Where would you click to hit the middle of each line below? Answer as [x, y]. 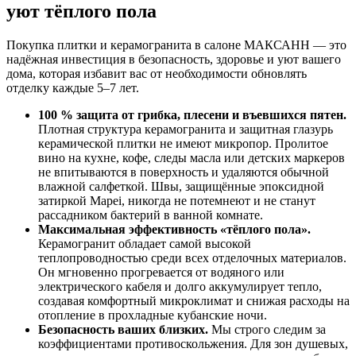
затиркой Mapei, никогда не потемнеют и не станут [177, 201]
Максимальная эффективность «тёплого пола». [174, 230]
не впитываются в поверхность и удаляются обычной [184, 172]
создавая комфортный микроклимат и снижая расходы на [194, 301]
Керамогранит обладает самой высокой [145, 244]
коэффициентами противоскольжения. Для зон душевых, [193, 344]
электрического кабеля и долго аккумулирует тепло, [180, 287]
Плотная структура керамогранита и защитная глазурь [186, 130]
